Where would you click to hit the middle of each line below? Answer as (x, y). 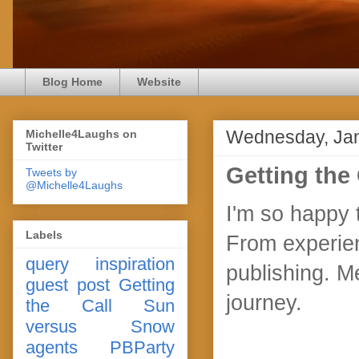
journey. (264, 303)
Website (159, 82)
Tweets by (51, 173)
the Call (69, 305)
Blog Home (73, 82)
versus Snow (100, 326)
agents (52, 347)
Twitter (44, 147)
